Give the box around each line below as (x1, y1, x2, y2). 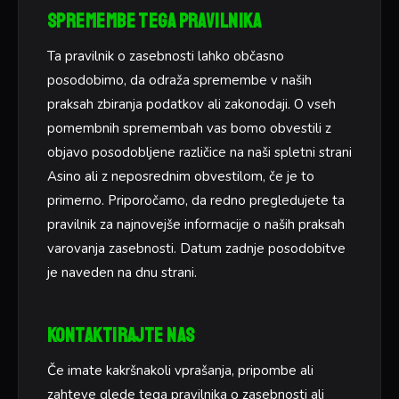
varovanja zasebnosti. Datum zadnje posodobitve (47, 239, 346, 257)
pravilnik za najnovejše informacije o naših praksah (47, 215, 345, 233)
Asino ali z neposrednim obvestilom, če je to (47, 167, 314, 185)
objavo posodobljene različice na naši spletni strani (47, 142, 352, 161)
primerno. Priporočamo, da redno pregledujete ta (47, 191, 345, 209)
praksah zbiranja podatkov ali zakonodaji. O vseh (47, 94, 336, 113)
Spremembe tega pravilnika (47, 8, 261, 34)
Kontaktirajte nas (47, 322, 195, 348)
